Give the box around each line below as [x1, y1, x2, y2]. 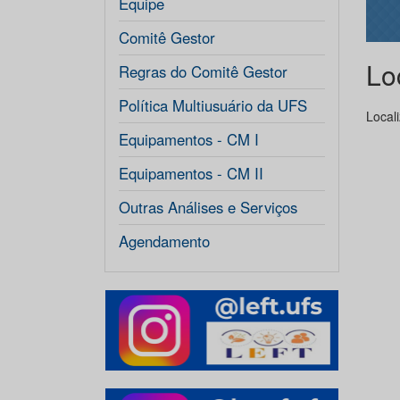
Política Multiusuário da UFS [119, 95, 307, 116]
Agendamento [119, 230, 210, 252]
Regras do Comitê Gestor [119, 61, 287, 82]
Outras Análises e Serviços [119, 196, 297, 218]
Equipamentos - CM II [119, 162, 263, 184]
